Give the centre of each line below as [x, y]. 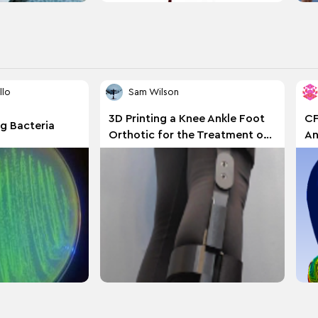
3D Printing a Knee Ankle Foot [186, 118]
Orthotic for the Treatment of [188, 135]
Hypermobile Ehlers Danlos [179, 151]
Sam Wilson [153, 93]
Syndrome [135, 167]
